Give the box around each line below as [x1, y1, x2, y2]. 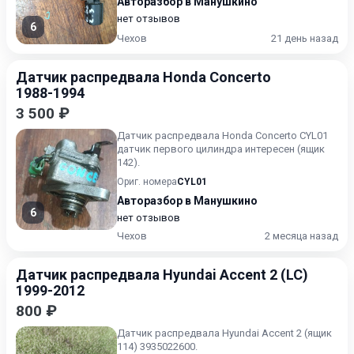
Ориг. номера [117, 176, 177, 187]
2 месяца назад [265, 230, 338, 242]
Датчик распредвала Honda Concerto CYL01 [117, 130, 328, 141]
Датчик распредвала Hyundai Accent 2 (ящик [117, 327, 332, 339]
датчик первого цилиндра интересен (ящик [117, 143, 325, 155]
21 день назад [271, 32, 338, 44]
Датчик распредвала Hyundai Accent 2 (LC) [16, 266, 308, 283]
